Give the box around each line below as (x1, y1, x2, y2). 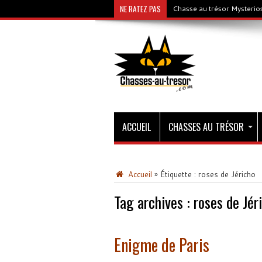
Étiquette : (160, 169, 198, 180)
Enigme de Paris (113, 233, 209, 257)
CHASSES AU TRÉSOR (168, 120, 244, 134)
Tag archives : (113, 191, 194, 213)
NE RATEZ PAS (119, 3, 161, 15)
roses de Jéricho (198, 169, 256, 180)
